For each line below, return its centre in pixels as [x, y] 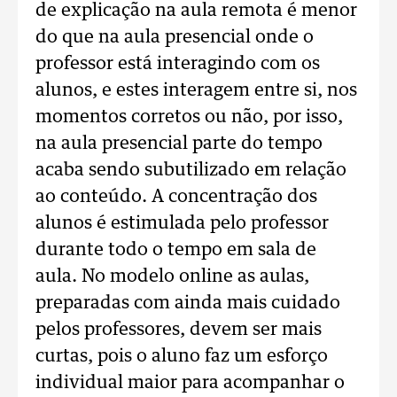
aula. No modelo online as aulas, [172, 276]
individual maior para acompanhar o [190, 383]
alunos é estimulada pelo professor [182, 223]
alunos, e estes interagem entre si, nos [196, 90]
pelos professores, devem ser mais [179, 330]
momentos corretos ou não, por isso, [189, 117]
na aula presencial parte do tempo [179, 144]
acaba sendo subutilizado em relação [191, 170]
